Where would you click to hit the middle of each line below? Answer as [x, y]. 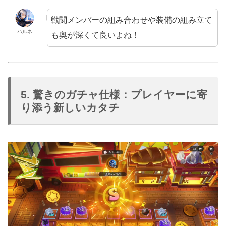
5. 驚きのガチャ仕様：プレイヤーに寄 [114, 94]
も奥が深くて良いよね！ [95, 35]
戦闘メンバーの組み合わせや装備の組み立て [131, 20]
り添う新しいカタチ [70, 107]
